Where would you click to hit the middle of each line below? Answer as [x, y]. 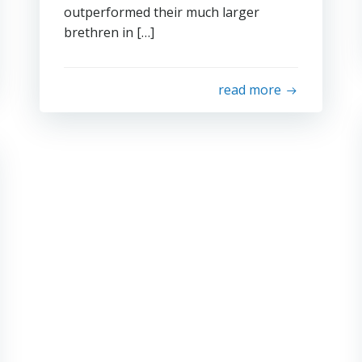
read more [250, 90]
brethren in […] [109, 32]
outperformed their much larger [161, 12]
